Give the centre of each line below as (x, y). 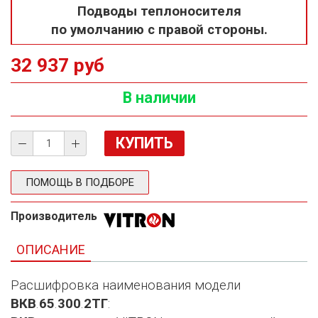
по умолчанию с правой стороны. (159, 30)
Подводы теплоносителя (159, 11)
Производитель (55, 216)
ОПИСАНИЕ (51, 250)
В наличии (159, 98)
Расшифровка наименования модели (126, 285)
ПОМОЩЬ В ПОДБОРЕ (80, 182)
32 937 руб (57, 65)
